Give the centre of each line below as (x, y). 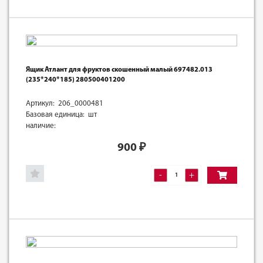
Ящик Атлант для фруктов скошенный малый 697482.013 (119, 70)
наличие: (41, 126)
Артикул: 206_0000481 (65, 103)
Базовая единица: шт (61, 114)
